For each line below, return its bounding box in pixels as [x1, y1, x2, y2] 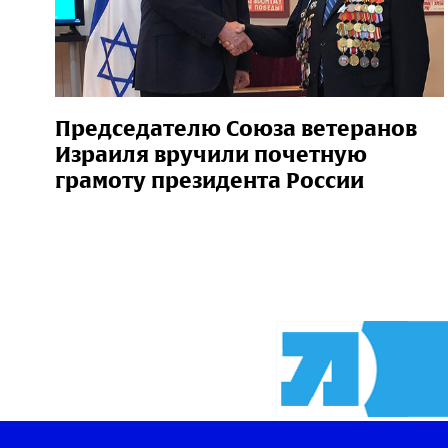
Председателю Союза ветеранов [55, 113, 417, 143]
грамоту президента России [55, 165, 364, 195]
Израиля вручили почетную [55, 139, 367, 169]
